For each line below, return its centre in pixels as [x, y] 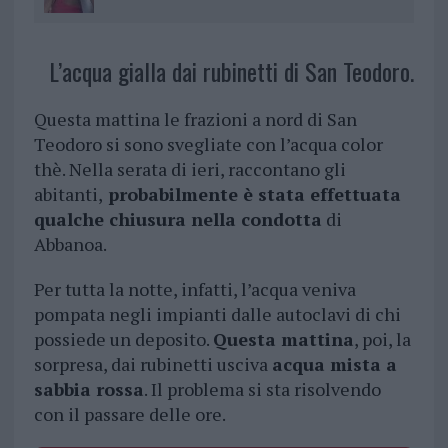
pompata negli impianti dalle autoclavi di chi [217, 314]
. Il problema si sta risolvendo [262, 389]
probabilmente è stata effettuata [251, 194]
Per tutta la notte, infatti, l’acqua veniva [194, 289]
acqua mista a [334, 364]
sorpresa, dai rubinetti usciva [152, 364]
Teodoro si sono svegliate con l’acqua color [208, 144]
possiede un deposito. [123, 339]
